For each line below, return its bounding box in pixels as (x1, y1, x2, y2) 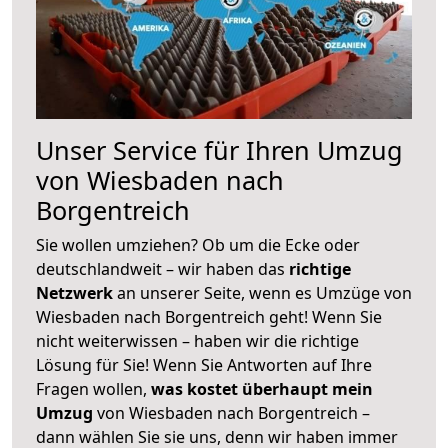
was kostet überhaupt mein (151, 377, 373, 400)
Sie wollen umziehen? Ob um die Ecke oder (36, 233, 360, 256)
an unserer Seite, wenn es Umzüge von (117, 281, 412, 304)
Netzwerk (36, 281, 117, 304)
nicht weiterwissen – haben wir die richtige (36, 329, 359, 352)
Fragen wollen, (36, 377, 151, 400)
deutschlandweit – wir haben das (36, 257, 289, 280)
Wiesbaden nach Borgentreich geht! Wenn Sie (36, 305, 382, 328)
